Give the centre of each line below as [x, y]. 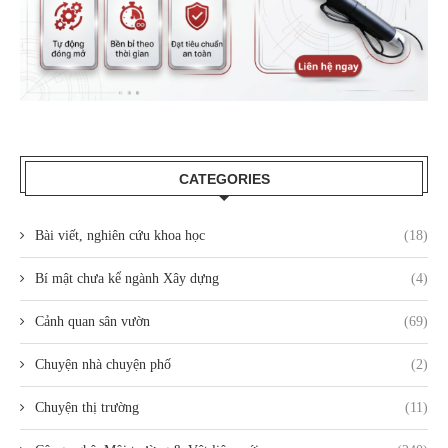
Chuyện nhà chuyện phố [103, 364]
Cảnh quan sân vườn [92, 321]
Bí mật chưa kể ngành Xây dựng [127, 278]
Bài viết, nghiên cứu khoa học [120, 235]
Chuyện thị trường [87, 407]
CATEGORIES [224, 178]
